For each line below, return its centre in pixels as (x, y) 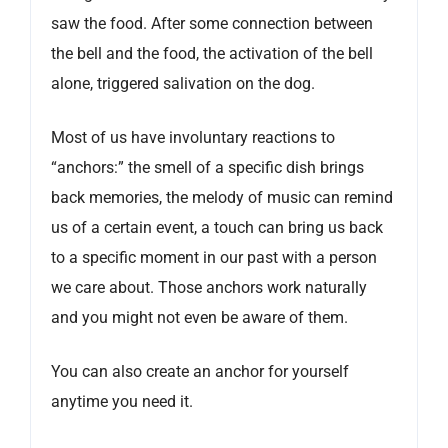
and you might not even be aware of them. (199, 318)
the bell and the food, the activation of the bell (212, 54)
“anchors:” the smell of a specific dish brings (207, 168)
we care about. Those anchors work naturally (209, 288)
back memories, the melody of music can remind (222, 198)
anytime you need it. (122, 402)
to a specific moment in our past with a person (214, 258)
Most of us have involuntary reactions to (193, 138)
